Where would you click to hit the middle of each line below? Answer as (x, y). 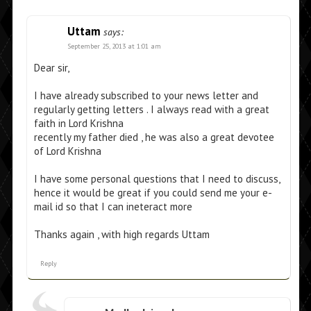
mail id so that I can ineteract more (113, 207)
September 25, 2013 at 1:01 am (114, 47)
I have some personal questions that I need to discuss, (157, 179)
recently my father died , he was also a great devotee (154, 137)
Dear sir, (51, 68)
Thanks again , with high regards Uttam (121, 235)
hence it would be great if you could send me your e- (153, 193)
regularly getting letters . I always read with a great (151, 110)
